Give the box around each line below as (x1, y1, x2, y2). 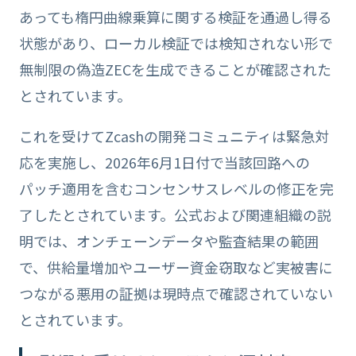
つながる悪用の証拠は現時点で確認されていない (18, 282, 333, 304)
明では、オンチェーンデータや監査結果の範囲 (18, 230, 319, 251)
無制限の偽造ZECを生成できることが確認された (18, 58, 331, 79)
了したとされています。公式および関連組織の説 (18, 203, 331, 225)
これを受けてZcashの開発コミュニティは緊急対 (18, 125, 329, 146)
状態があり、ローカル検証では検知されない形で (18, 32, 333, 53)
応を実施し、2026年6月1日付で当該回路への (18, 151, 310, 172)
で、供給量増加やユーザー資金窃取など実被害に (18, 256, 333, 277)
